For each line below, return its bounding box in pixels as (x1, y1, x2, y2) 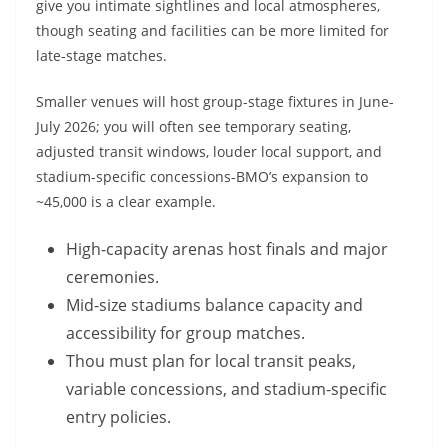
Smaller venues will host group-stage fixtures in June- (36, 92, 394, 112)
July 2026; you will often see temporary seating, (36, 117, 351, 137)
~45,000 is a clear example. (36, 192, 216, 212)
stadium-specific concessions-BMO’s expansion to (36, 167, 368, 187)
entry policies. (66, 406, 171, 429)
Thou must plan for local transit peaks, (66, 350, 356, 373)
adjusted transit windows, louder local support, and (36, 142, 382, 162)
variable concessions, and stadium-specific (66, 378, 387, 401)
